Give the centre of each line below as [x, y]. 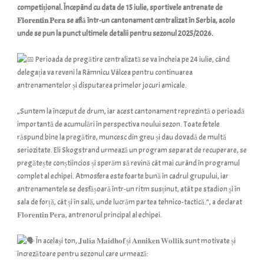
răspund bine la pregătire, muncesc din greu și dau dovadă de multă [122, 137]
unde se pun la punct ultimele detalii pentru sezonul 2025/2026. [115, 33]
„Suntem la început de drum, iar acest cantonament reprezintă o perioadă [131, 111]
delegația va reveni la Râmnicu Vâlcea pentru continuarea [105, 72]
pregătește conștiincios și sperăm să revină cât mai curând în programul [128, 163]
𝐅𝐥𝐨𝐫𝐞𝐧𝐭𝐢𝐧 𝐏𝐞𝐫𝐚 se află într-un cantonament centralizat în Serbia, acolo [126, 20]
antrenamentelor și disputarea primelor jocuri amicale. [102, 85]
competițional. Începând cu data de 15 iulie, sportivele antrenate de [120, 7]
